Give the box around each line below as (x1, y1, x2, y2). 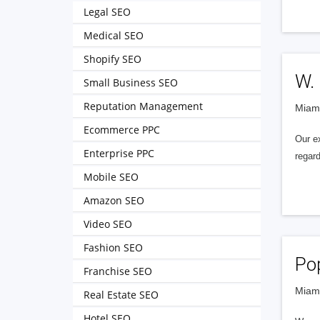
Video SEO (84, 217, 132, 231)
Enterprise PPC (84, 146, 154, 160)
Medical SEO (84, 29, 144, 42)
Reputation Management (84, 99, 203, 113)
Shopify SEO (84, 52, 141, 66)
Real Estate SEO (84, 288, 159, 301)
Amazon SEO (84, 194, 144, 207)
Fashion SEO (84, 241, 143, 254)
